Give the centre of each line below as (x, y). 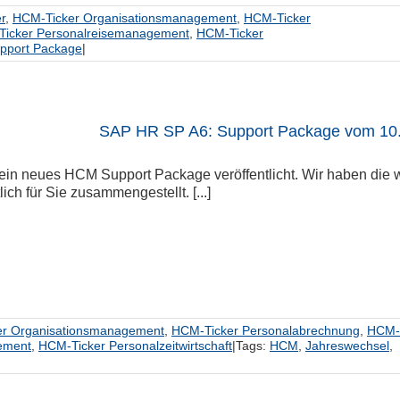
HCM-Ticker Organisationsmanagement (125, 18)
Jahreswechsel (347, 346)
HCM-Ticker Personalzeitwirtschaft (135, 346)
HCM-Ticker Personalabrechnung (266, 330)
